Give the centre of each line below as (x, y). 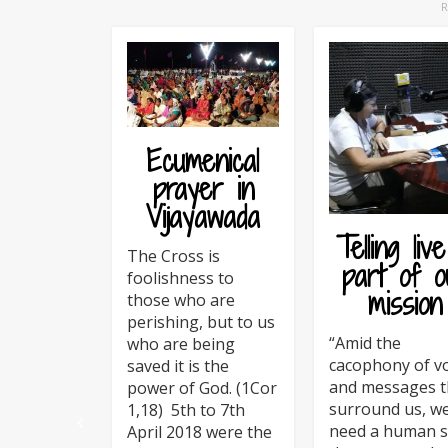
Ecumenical (203, 161)
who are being (181, 344)
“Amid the (365, 342)
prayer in (203, 189)
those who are (181, 300)
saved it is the (178, 366)
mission (405, 303)
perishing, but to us (201, 322)
